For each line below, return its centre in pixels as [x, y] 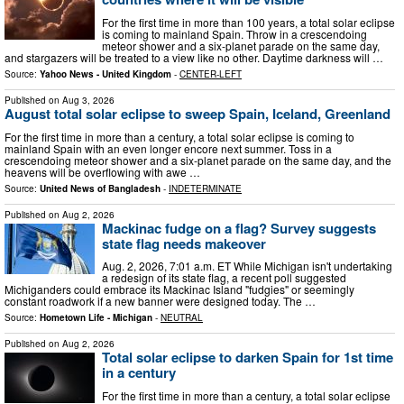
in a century [139, 373]
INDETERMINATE [205, 188]
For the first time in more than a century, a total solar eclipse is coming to [179, 136]
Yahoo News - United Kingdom [106, 73]
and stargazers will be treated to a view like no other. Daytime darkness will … [194, 57]
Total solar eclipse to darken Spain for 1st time [248, 358]
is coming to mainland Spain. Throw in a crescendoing [234, 33]
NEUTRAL [182, 318]
